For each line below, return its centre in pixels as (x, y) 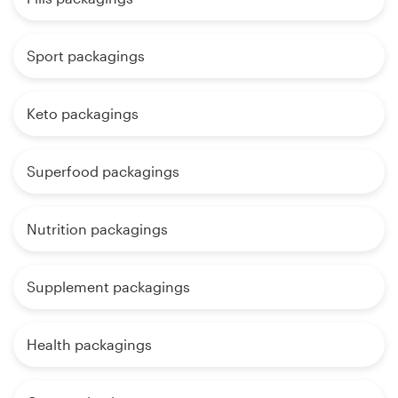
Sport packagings (86, 56)
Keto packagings (83, 114)
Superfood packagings (103, 171)
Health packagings (89, 345)
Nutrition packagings (97, 229)
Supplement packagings (108, 287)
